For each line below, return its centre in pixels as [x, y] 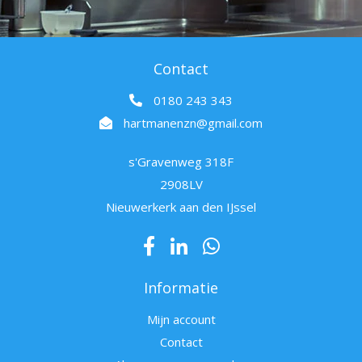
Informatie [181, 288]
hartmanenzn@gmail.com [193, 123]
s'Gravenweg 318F [181, 162]
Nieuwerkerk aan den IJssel [181, 207]
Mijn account [181, 320]
